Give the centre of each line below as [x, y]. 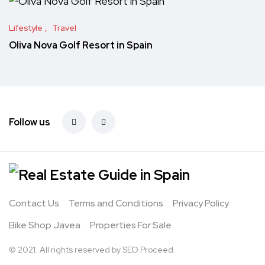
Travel [64, 28]
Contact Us [34, 203]
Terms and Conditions [116, 203]
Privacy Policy [201, 203]
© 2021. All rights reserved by [66, 250]
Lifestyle [26, 28]
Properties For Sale [131, 225]
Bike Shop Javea [45, 225]
